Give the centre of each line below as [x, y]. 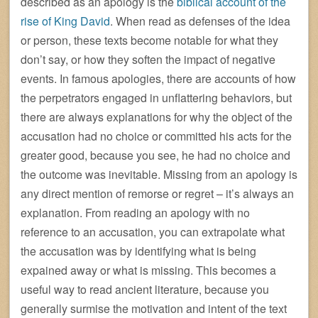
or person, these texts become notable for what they [149, 40]
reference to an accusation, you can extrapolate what [153, 231]
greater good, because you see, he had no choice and [155, 155]
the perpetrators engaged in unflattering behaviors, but [156, 97]
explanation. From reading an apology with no [135, 212]
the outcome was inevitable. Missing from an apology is [159, 174]
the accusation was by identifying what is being [138, 251]
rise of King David [65, 21]
